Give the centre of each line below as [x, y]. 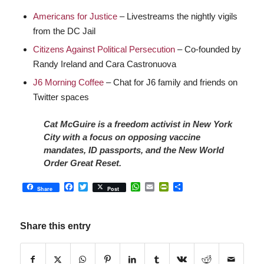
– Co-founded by [208, 49]
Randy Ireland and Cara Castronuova [104, 64]
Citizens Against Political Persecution [104, 49]
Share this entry [55, 226]
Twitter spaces [61, 97]
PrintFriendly [195, 186]
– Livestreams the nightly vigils [177, 16]
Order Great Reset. [82, 163]
